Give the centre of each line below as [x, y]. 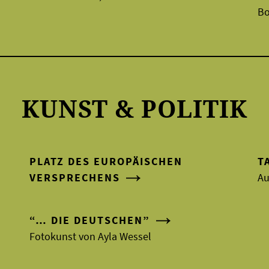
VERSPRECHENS [74, 177]
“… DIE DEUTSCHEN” [89, 220]
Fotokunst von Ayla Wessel [90, 236]
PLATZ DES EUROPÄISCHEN [106, 161]
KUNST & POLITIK [134, 108]
